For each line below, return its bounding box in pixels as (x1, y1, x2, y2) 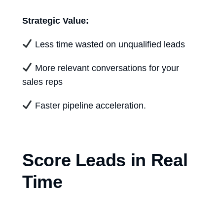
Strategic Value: (22, 15, 89, 26)
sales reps (22, 76, 63, 87)
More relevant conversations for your (32, 63, 179, 73)
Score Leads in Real (22, 149, 188, 170)
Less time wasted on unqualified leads (32, 39, 185, 49)
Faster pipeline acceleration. (32, 100, 146, 110)
